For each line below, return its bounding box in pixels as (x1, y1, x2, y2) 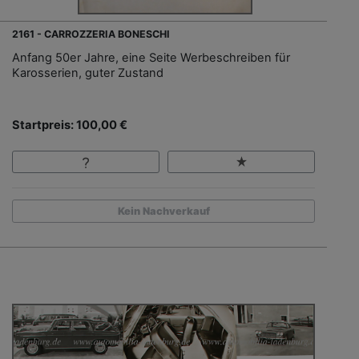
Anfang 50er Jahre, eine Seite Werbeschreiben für (12, 50, 290, 65)
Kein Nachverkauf (117, 205, 210, 218)
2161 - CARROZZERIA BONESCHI (12, 27, 170, 40)
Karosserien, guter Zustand (12, 65, 163, 80)
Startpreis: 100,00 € (12, 117, 127, 132)
